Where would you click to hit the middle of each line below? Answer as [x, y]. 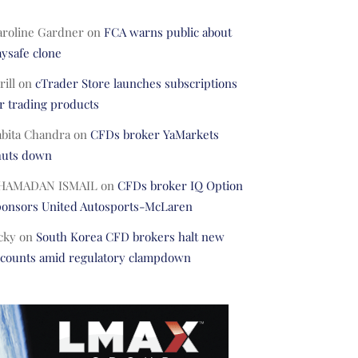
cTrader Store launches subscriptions [136, 84]
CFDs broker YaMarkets [154, 135]
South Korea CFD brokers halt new [130, 237]
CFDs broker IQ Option [180, 186]
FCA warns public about [167, 32]
